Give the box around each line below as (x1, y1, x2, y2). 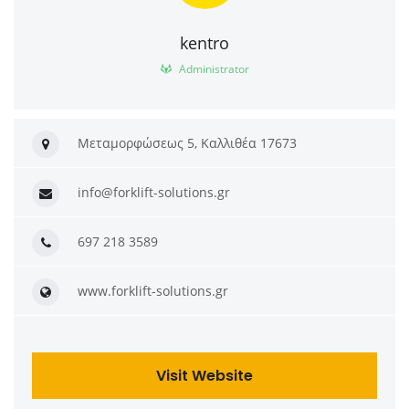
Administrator (175, 61, 249, 78)
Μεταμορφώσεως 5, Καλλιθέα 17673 (78, 134, 297, 152)
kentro (180, 32, 229, 55)
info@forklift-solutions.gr (78, 184, 230, 202)
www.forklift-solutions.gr (78, 282, 228, 300)
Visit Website (156, 365, 253, 387)
